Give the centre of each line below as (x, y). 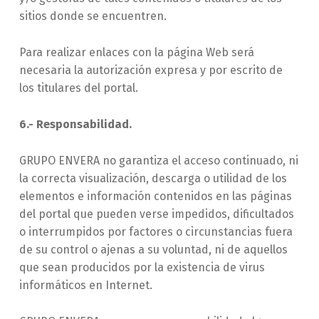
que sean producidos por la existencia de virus (142, 268)
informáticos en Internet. (85, 286)
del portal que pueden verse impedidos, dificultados (156, 214)
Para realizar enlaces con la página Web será (136, 53)
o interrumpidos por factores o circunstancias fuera (156, 232)
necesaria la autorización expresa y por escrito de (151, 70)
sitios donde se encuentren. (93, 16)
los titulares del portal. (78, 88)
